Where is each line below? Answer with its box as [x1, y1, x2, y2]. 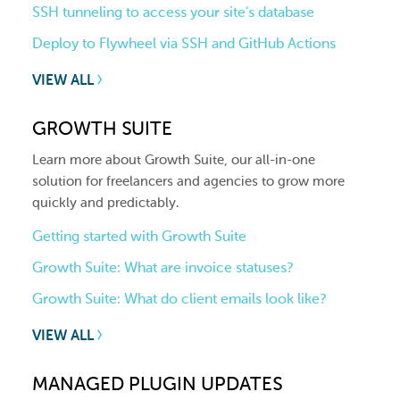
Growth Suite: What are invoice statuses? [32, 258, 293, 276]
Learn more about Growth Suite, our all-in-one [32, 151, 315, 168]
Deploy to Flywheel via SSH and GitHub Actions [32, 35, 336, 53]
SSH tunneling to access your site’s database [32, 4, 314, 21]
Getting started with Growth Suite [32, 227, 246, 245]
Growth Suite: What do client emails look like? [32, 289, 326, 307]
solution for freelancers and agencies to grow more [32, 172, 345, 189]
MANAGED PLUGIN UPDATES [32, 371, 282, 395]
